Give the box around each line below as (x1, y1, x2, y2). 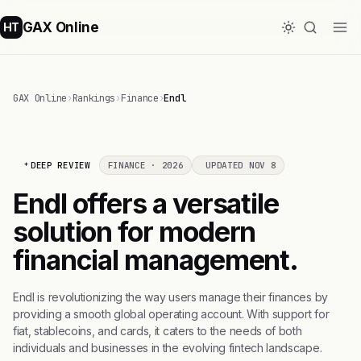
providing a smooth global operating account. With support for (13, 307, 330, 321)
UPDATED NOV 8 (205, 160, 276, 171)
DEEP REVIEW (31, 160, 90, 171)
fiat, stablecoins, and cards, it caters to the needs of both (13, 324, 302, 338)
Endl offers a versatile (13, 187, 279, 220)
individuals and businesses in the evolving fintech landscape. (13, 341, 322, 355)
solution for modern (13, 215, 256, 248)
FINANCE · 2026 (107, 160, 184, 171)
